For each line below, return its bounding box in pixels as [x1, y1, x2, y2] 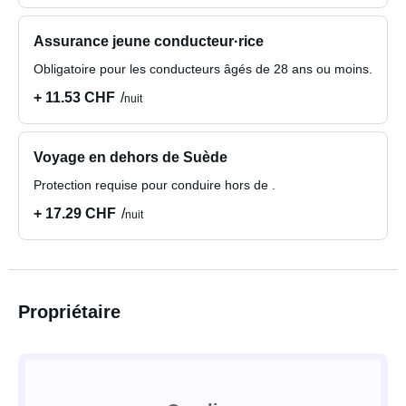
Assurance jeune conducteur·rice [34, 34, 264, 49]
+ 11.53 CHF [34, 90, 115, 105]
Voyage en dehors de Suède [34, 150, 227, 165]
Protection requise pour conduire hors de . [34, 178, 275, 192]
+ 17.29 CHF [34, 206, 116, 221]
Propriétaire [18, 302, 121, 322]
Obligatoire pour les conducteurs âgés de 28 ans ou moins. [34, 62, 372, 76]
